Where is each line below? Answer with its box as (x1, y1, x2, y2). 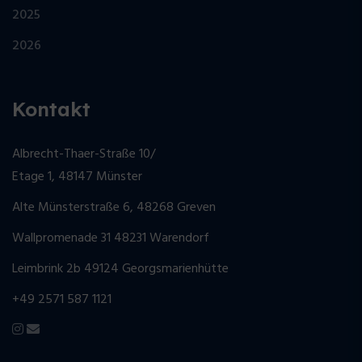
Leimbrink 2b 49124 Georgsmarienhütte (12, 259, 229, 280)
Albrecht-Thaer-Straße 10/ (12, 144, 155, 166)
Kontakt (12, 97, 90, 122)
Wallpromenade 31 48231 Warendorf (12, 228, 209, 250)
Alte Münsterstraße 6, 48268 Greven (12, 197, 216, 219)
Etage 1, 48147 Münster (12, 166, 142, 188)
